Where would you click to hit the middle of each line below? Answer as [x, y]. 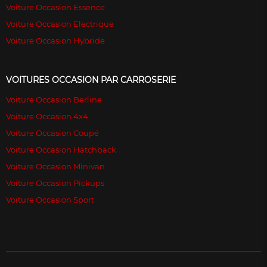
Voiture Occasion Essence [55, 7]
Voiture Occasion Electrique [60, 24]
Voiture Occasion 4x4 [47, 116]
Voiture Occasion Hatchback [61, 149]
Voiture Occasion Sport [50, 199]
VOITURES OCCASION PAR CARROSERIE [91, 80]
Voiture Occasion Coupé [52, 133]
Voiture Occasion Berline [54, 99]
